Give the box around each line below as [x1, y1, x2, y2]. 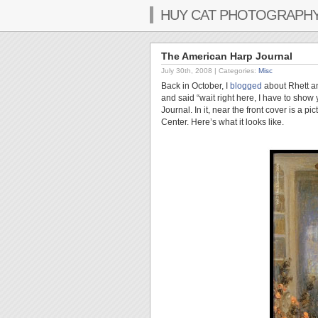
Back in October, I [161, 81, 230, 91]
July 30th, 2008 [161, 67, 212, 75]
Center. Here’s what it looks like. [161, 117, 284, 127]
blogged [230, 81, 262, 91]
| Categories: [214, 67, 258, 75]
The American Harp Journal [161, 50, 292, 62]
